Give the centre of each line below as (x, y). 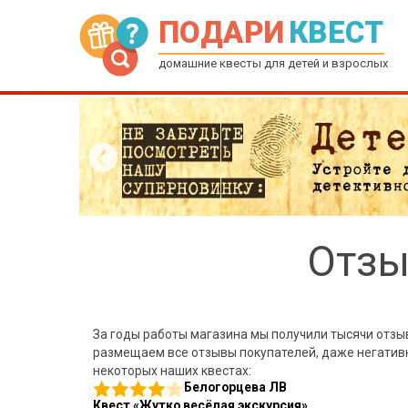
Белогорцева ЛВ (235, 387)
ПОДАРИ (224, 32)
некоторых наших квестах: (172, 371)
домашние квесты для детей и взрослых (273, 63)
